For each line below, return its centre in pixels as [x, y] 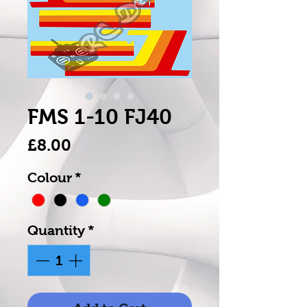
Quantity [56, 231]
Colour [50, 178]
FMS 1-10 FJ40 [100, 117]
